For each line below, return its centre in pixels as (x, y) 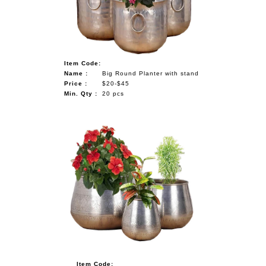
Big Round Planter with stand (151, 73)
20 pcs (113, 93)
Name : (76, 73)
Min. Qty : (81, 93)
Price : (76, 83)
